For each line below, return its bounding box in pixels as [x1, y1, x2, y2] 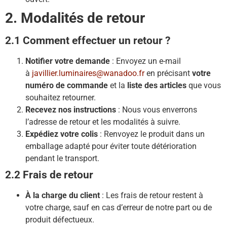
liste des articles [127, 81, 186, 91]
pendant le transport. [25, 154, 99, 164]
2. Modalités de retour [5, 10, 145, 27]
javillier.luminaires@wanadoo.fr [32, 68, 144, 79]
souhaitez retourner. [25, 93, 96, 103]
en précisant [144, 68, 192, 79]
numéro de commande [25, 81, 108, 91]
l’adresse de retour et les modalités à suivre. [25, 117, 180, 127]
